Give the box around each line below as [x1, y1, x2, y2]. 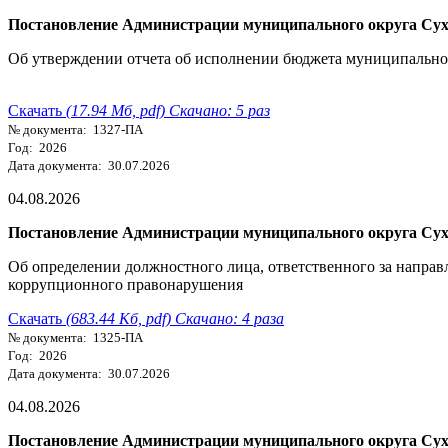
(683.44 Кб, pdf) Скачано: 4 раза [66, 309, 284, 327]
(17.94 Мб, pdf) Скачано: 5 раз [66, 101, 270, 119]
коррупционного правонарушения [8, 275, 243, 293]
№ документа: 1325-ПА [8, 329, 143, 345]
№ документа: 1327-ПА [8, 121, 143, 137]
